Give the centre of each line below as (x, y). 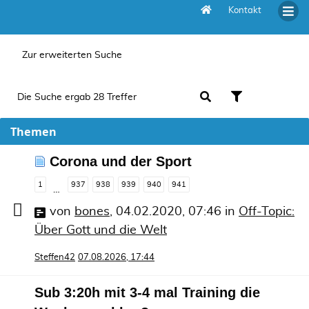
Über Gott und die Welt (101, 230)
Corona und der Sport (121, 161)
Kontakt (245, 11)
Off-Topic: (267, 211)
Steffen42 (55, 257)
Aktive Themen (54, 23)
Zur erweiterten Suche (72, 55)
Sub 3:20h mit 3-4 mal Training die (147, 292)
